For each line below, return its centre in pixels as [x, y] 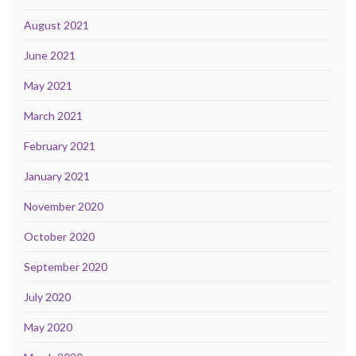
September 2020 [66, 266]
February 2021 [60, 145]
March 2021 [53, 115]
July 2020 [47, 296]
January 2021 [57, 176]
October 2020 [59, 236]
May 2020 [48, 327]
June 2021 [50, 55]
